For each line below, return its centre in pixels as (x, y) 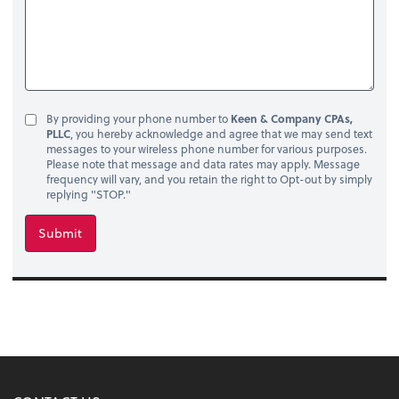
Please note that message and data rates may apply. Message (203, 163)
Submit (61, 232)
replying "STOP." (88, 194)
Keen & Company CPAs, (291, 118)
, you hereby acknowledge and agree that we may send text (221, 133)
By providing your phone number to (138, 118)
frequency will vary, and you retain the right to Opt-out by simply (209, 179)
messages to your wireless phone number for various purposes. (206, 148)
